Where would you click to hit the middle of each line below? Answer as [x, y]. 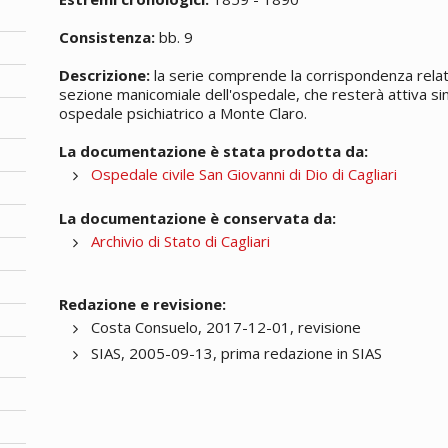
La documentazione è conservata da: [198, 217]
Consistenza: [107, 36]
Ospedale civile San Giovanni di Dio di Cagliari [244, 173]
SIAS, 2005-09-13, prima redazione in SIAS [237, 352]
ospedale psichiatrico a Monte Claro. [183, 112]
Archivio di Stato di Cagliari [181, 240]
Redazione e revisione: [143, 303]
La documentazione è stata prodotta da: [214, 150]
